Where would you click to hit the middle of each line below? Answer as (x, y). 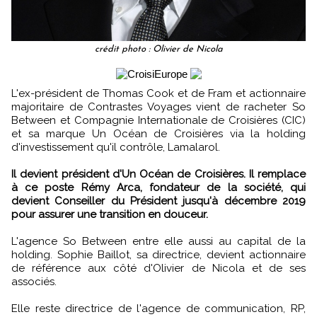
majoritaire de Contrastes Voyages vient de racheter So (158, 106)
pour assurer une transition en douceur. (110, 214)
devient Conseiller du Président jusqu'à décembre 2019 (158, 201)
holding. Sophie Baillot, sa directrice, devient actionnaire (158, 254)
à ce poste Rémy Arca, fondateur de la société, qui (158, 187)
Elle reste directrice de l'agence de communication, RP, (158, 308)
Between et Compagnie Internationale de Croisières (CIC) (158, 120)
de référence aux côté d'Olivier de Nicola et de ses (158, 268)
